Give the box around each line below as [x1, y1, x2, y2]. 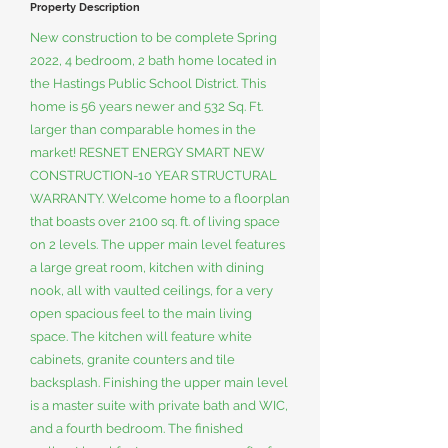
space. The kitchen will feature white [30, 329, 252, 344]
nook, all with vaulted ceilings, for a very [30, 283, 273, 298]
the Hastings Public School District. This [30, 76, 266, 91]
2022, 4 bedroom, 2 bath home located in [30, 53, 277, 68]
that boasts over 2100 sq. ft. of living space [30, 214, 280, 229]
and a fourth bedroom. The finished [30, 421, 243, 436]
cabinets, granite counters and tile [30, 352, 235, 367]
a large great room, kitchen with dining [30, 260, 264, 275]
